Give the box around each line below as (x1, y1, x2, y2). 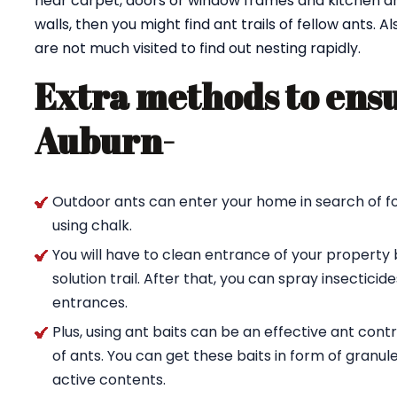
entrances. (52, 292, 128, 313)
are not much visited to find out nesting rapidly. (35, 38, 361, 58)
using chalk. (52, 215, 132, 236)
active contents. (52, 370, 166, 390)
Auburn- (35, 117, 175, 165)
